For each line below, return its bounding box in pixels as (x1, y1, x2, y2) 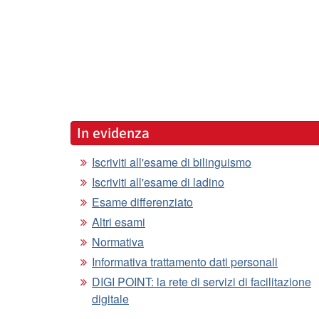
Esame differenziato (92, 194, 193, 210)
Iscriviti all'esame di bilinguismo (92, 154, 251, 170)
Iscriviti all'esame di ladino (92, 174, 224, 190)
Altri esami (92, 214, 145, 230)
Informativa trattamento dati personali (92, 253, 278, 270)
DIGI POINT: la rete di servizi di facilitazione (92, 273, 311, 290)
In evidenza (77, 125, 150, 141)
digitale (92, 291, 129, 307)
